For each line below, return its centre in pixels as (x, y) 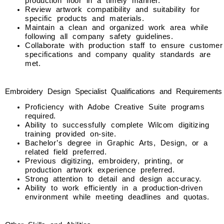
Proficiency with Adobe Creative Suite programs (115, 107)
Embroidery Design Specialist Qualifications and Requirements (113, 91)
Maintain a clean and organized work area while (116, 27)
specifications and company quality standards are (118, 54)
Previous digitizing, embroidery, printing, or (104, 161)
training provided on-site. (70, 134)
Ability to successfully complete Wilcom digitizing (117, 125)
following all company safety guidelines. (99, 36)
